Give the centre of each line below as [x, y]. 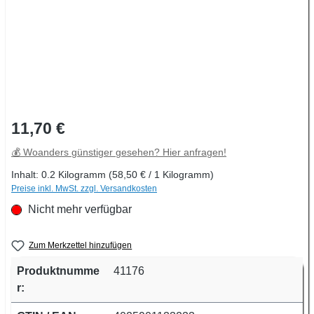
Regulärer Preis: [51, 123]
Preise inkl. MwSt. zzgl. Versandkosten [84, 188]
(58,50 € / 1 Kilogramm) [161, 174]
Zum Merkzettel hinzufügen [81, 245]
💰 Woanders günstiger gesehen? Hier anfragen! [119, 152]
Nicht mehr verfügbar [78, 209]
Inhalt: [26, 174]
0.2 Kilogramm [75, 174]
